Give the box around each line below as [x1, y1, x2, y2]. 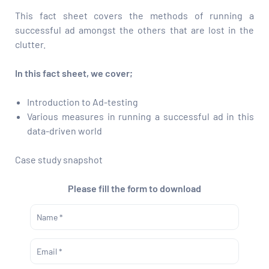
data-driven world [27, 124, 102, 136]
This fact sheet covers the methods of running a [15, 9, 254, 21]
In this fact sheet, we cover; [15, 67, 133, 79]
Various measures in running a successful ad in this [27, 110, 254, 122]
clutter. [15, 38, 46, 50]
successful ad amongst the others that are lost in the [15, 23, 254, 35]
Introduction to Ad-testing [27, 95, 138, 107]
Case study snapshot [15, 153, 103, 165]
